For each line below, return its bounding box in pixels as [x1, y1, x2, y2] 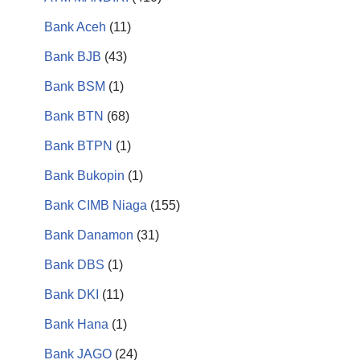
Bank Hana [44, 317, 108, 331]
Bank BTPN [44, 139, 112, 153]
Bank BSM [44, 80, 105, 93]
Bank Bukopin [44, 169, 125, 182]
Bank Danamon [44, 228, 133, 242]
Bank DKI [44, 288, 99, 301]
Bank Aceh [44, 20, 106, 34]
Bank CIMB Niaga [44, 198, 147, 212]
